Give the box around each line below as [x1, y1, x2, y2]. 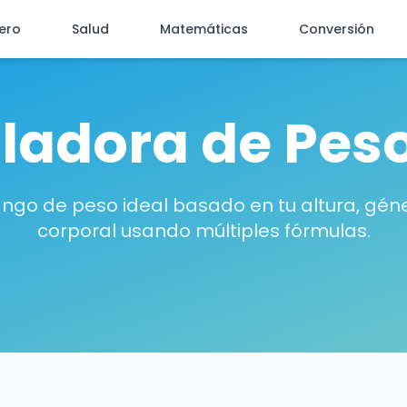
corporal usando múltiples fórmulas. [36, 218, 371, 243]
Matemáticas [160, 20, 248, 38]
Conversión [299, 20, 374, 38]
